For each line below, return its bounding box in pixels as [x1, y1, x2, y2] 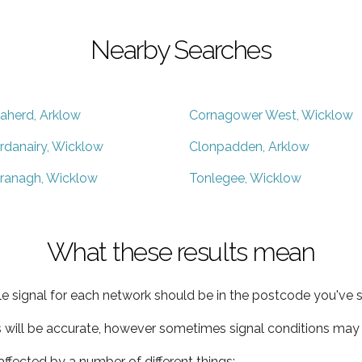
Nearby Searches [90, 34, 271, 65]
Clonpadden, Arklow [189, 138, 309, 154]
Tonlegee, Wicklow [189, 170, 301, 186]
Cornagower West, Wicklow [189, 107, 353, 123]
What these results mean [47, 236, 315, 267]
